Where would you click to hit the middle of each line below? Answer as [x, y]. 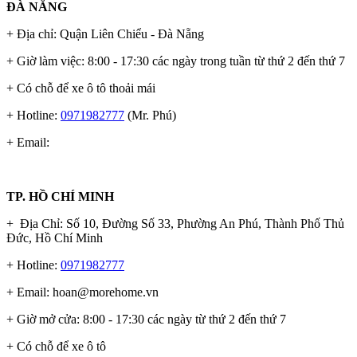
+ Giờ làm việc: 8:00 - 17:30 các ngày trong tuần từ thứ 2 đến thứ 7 [176, 61]
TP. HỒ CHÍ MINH [60, 197]
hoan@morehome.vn [106, 292]
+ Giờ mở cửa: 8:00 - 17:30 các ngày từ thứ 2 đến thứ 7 [146, 320]
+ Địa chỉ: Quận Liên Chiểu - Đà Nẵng [105, 34]
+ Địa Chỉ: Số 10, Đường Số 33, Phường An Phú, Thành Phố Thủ [175, 224]
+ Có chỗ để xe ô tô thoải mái [81, 88]
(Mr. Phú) [150, 116]
